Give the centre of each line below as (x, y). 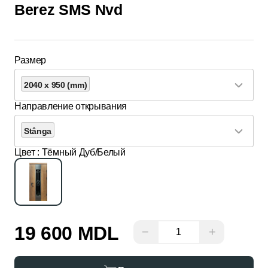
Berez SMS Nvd (68, 10)
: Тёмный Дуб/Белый (81, 152)
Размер (31, 60)
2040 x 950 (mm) (56, 85)
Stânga (38, 131)
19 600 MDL (67, 233)
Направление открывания (71, 106)
